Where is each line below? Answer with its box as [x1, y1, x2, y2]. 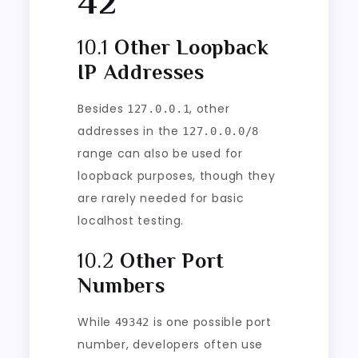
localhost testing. [78, 212, 185, 229]
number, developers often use [78, 336, 264, 352]
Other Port [119, 249, 225, 272]
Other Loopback [113, 35, 269, 59]
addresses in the [78, 122, 183, 139]
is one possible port [149, 313, 272, 330]
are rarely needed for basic [78, 189, 245, 206]
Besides [78, 100, 128, 117]
